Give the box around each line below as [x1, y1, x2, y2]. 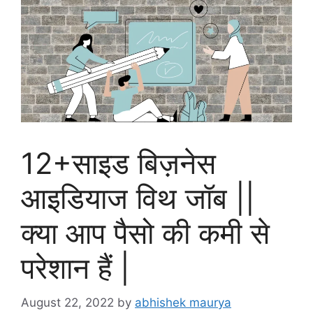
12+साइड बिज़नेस [21, 145, 216, 182]
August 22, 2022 [21, 295, 114, 310]
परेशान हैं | [21, 250, 130, 286]
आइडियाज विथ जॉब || [21, 180, 255, 217]
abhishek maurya [135, 295, 231, 310]
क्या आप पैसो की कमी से [21, 215, 270, 252]
